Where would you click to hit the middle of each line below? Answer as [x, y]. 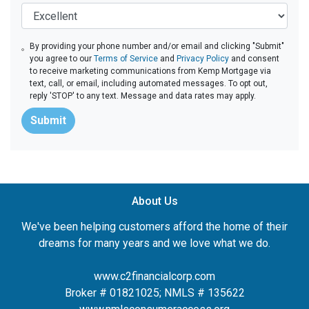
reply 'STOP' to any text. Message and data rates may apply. [143, 96]
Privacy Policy [203, 59]
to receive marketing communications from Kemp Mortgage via [151, 71]
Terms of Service [126, 59]
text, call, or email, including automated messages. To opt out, [149, 83]
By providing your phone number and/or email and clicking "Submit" [157, 46]
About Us [154, 201]
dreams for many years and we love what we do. [154, 243]
